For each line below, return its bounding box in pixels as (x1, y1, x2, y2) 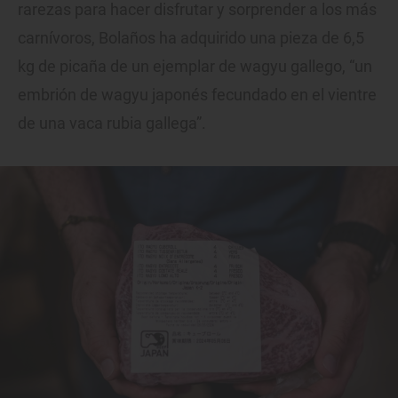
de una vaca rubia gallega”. (18, 114, 206, 133)
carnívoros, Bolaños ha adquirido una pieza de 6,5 (18, 28, 364, 48)
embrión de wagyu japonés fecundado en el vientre (18, 85, 377, 105)
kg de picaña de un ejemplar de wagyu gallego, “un (18, 57, 372, 76)
